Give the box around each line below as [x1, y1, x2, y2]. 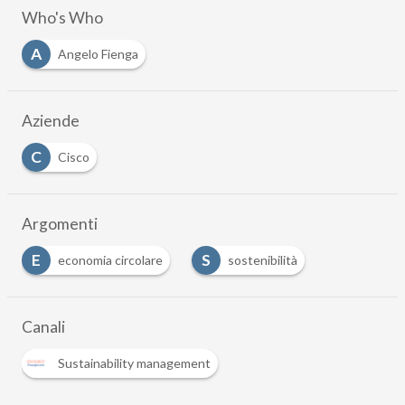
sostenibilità [227, 251, 297, 268]
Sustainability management [57, 354, 211, 371]
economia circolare [57, 251, 163, 268]
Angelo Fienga [57, 45, 138, 61]
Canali [21, 316, 65, 336]
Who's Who [21, 7, 103, 27]
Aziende [21, 110, 80, 130]
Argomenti [21, 213, 98, 233]
